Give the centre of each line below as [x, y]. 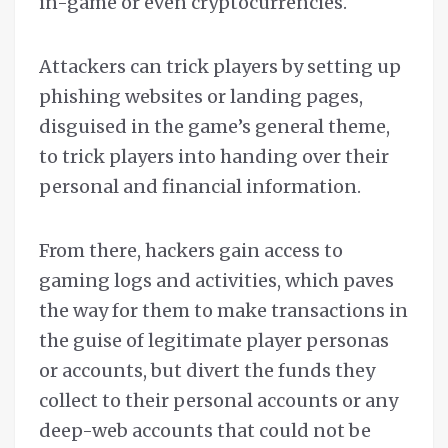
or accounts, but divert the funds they [207, 371]
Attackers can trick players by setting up [220, 67]
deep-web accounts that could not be [205, 431]
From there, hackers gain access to [191, 251]
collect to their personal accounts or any [218, 401]
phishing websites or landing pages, [201, 97]
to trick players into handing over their [214, 157]
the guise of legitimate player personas [214, 341]
